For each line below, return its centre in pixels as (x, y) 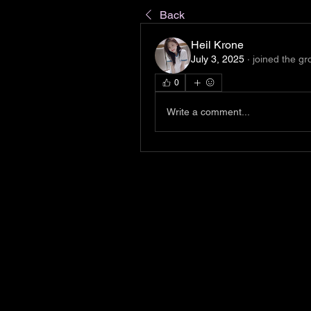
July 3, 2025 (218, 59)
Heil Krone (217, 45)
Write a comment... (208, 111)
